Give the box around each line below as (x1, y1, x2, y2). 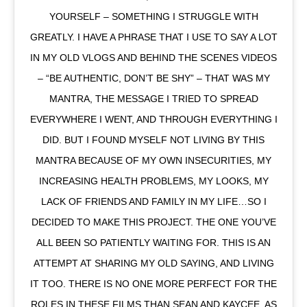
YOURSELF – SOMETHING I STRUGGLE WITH (49, 11, 258, 23)
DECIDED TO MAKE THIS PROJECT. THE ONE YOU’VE (31, 217, 276, 228)
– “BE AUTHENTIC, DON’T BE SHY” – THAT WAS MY (37, 73, 270, 84)
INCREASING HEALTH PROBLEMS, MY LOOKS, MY (38, 175, 269, 187)
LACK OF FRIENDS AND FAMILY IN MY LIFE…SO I (40, 196, 267, 208)
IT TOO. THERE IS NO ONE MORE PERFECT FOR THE (30, 278, 277, 290)
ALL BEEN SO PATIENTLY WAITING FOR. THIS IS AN (36, 237, 271, 249)
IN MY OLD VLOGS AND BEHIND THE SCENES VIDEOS (30, 52, 277, 64)
